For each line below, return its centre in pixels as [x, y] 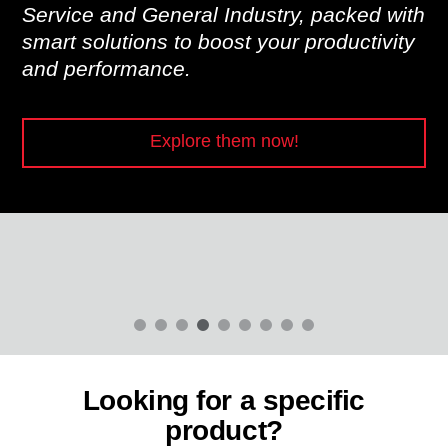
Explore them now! [224, 140]
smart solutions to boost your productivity [218, 41]
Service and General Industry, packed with [223, 14]
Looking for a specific [224, 401]
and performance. [106, 68]
